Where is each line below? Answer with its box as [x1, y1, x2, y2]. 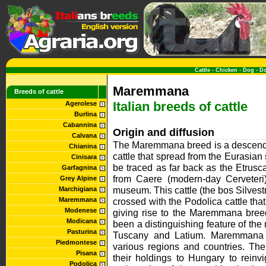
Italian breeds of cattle [113, 99, 248, 114]
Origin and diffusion [113, 126, 214, 138]
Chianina [69, 142, 97, 150]
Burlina [74, 110, 97, 118]
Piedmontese [56, 239, 97, 246]
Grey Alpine [60, 175, 97, 182]
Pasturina [67, 228, 97, 235]
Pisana [76, 249, 97, 256]
